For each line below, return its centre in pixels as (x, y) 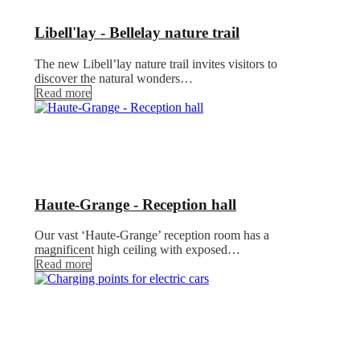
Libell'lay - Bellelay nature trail (137, 33)
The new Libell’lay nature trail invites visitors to (156, 63)
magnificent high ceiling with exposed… (137, 250)
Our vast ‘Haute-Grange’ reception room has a (152, 235)
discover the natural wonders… (114, 78)
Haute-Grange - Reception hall (135, 204)
